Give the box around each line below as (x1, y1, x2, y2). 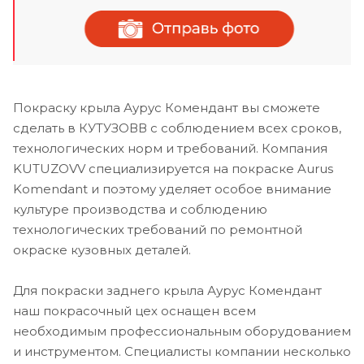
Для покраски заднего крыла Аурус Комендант (13, 282, 322, 298)
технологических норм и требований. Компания (13, 140, 327, 156)
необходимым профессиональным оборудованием (13, 323, 351, 339)
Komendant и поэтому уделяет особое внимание (13, 180, 331, 197)
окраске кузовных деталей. (13, 241, 191, 258)
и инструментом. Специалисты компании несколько (13, 343, 351, 359)
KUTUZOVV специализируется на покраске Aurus (13, 160, 333, 176)
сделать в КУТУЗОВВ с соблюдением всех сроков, (13, 119, 341, 136)
